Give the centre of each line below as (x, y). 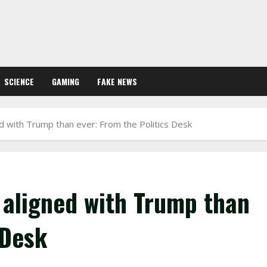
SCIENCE (19, 81)
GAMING (66, 81)
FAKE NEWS (117, 81)
